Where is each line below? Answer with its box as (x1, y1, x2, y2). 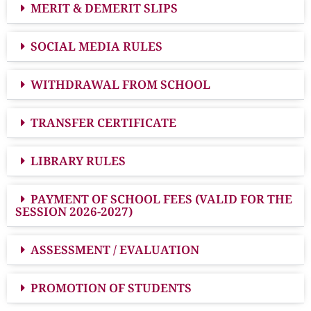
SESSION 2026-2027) (15, 203, 133, 219)
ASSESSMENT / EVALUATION (31, 241, 199, 258)
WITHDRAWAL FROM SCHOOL (31, 76, 210, 92)
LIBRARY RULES (31, 152, 126, 169)
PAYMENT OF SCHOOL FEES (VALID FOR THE (31, 190, 292, 207)
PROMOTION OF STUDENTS (31, 279, 192, 296)
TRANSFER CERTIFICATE (31, 114, 176, 131)
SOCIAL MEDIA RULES (31, 37, 162, 54)
